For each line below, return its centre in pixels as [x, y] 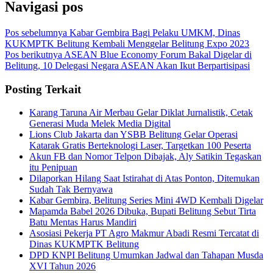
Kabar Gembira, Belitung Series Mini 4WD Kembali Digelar [146, 200]
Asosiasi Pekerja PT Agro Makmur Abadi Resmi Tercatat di [144, 233]
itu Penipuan [53, 168]
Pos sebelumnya [36, 32]
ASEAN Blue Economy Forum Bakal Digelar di [157, 54]
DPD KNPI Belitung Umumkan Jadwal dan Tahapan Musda [146, 255]
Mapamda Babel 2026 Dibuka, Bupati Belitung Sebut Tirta [143, 211]
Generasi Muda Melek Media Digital [100, 124]
